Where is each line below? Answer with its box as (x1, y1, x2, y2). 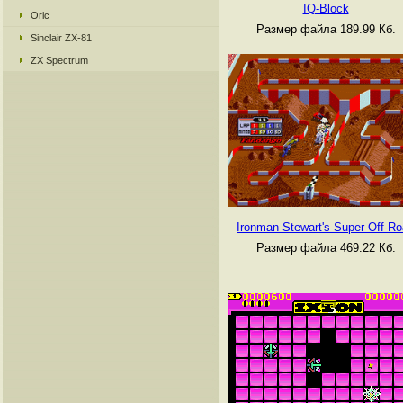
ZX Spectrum (31, 55, 88, 66)
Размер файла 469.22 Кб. (255, 240, 396, 255)
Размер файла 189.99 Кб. (255, 22, 396, 36)
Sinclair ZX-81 (31, 32, 92, 43)
